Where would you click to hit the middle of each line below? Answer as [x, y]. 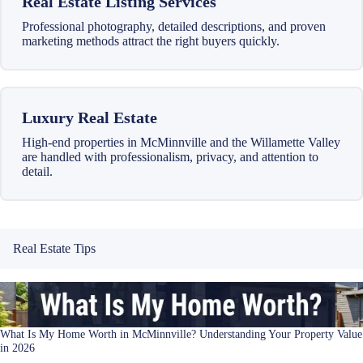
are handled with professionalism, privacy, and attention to [170, 156]
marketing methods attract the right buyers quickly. [151, 41]
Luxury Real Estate [90, 117]
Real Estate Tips [54, 249]
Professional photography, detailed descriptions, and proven [174, 26]
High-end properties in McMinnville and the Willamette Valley [181, 142]
